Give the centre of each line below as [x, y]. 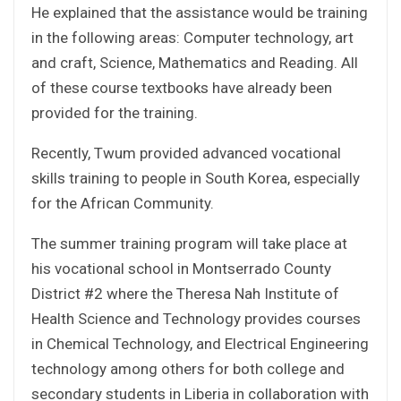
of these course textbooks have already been [182, 87]
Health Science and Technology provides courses [196, 318]
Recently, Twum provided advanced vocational [186, 153]
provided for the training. [115, 112]
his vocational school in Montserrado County [181, 268]
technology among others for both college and [188, 368]
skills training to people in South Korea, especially [196, 178]
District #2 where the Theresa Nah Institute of [185, 293]
